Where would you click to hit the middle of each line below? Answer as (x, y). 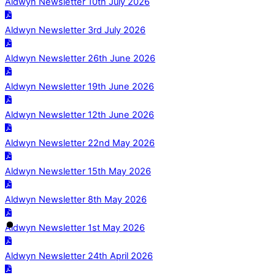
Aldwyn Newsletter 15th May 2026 (78, 172)
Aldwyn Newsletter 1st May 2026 (75, 228)
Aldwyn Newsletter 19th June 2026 (79, 87)
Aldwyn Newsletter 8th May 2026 (76, 200)
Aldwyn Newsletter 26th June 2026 (80, 59)
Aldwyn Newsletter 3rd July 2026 (75, 30)
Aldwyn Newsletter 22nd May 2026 (80, 143)
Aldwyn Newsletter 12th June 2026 (79, 115)
